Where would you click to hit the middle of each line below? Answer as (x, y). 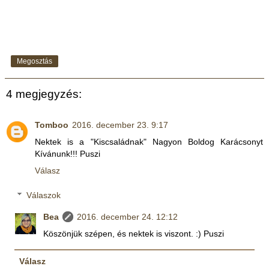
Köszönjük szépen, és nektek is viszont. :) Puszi (134, 234)
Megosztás (35, 62)
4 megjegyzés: (44, 94)
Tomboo (52, 125)
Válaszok (44, 195)
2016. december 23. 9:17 (120, 125)
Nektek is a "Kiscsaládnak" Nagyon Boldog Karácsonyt (149, 141)
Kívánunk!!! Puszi (68, 153)
